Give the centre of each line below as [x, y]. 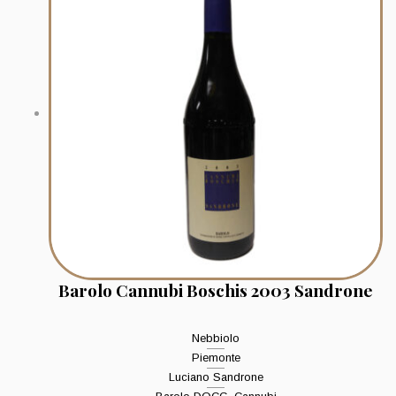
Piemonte [216, 358]
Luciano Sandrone [216, 377]
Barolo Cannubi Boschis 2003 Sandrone [216, 290]
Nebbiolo [216, 339]
